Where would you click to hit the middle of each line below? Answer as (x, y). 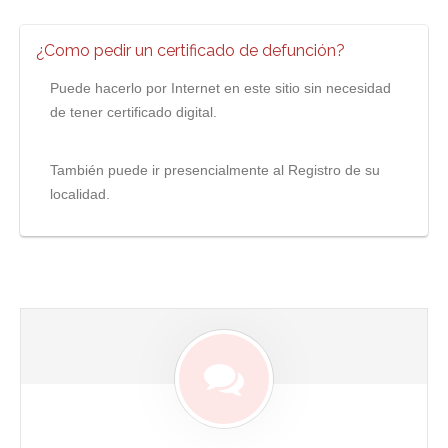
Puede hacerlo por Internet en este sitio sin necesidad (220, 88)
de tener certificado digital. (133, 112)
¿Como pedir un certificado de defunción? (190, 51)
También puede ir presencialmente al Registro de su (215, 170)
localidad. (80, 194)
